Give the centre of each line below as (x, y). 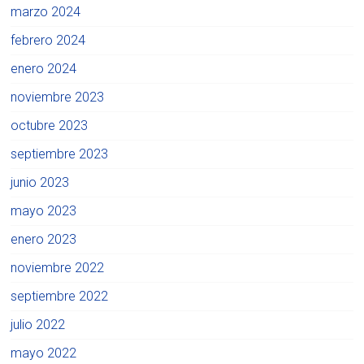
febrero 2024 (48, 41)
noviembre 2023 (58, 97)
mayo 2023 (44, 211)
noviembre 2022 (58, 268)
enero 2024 (44, 69)
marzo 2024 (46, 12)
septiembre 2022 (60, 297)
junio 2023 (40, 183)
